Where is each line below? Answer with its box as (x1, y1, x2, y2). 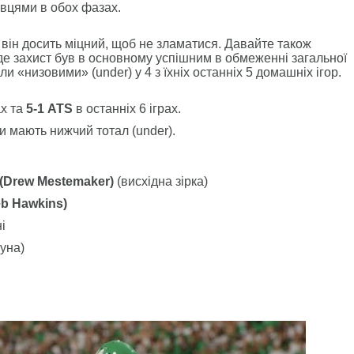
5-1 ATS (26, 102, 73, 115)
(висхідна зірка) (114, 175, 208, 188)
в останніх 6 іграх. (73, 102, 181, 115)
